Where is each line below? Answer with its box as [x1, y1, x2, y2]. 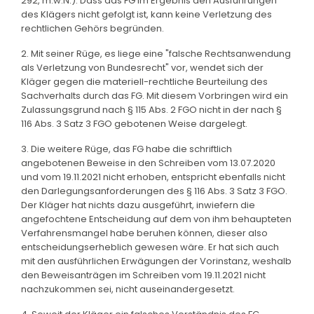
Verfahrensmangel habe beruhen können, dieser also [21, 226, 268, 240]
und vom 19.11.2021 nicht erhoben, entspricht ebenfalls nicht [21, 170, 285, 184]
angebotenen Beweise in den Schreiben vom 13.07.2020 [21, 156, 275, 170]
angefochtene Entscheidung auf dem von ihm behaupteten [21, 212, 292, 226]
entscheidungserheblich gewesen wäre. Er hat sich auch [21, 240, 279, 254]
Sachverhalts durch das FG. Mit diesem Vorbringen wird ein [21, 88, 288, 102]
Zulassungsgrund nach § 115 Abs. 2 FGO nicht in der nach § [21, 102, 282, 116]
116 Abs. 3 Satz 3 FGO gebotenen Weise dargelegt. [21, 116, 247, 130]
